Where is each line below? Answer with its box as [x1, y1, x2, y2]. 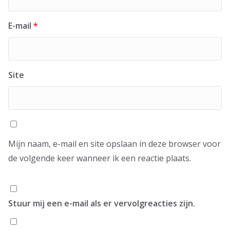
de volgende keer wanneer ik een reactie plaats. [8, 152, 191, 164]
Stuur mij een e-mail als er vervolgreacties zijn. [8, 198, 195, 209]
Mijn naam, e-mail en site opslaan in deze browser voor [8, 138, 221, 150]
